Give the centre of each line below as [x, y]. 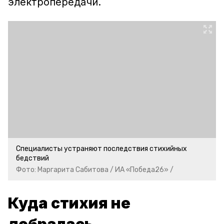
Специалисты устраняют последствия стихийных [101, 149]
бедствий [32, 158]
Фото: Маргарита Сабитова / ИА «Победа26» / [95, 170]
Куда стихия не [69, 203]
